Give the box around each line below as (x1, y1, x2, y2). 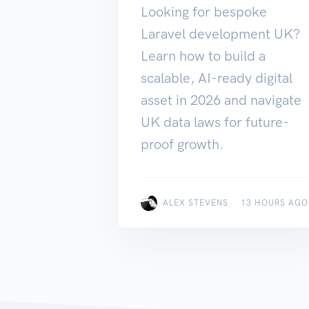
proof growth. (141, 136, 223, 153)
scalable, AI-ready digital (141, 70, 292, 87)
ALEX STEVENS (163, 198, 228, 208)
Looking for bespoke (141, 3, 267, 21)
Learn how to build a (141, 48, 266, 65)
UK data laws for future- (141, 114, 289, 131)
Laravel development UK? (141, 26, 300, 43)
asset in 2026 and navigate (141, 92, 301, 109)
